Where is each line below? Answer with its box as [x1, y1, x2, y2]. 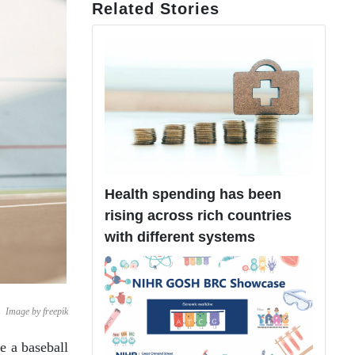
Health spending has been [105, 186, 281, 203]
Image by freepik [6, 306, 68, 317]
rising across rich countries [105, 208, 292, 224]
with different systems [105, 229, 255, 246]
